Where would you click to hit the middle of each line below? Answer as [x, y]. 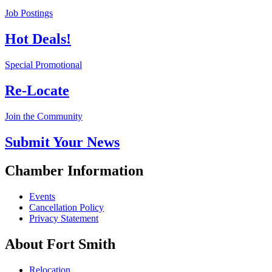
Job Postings [29, 13]
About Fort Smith [60, 244]
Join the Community [44, 116]
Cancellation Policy [66, 207]
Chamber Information [74, 170]
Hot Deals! [38, 39]
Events [42, 196]
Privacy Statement [64, 218]
